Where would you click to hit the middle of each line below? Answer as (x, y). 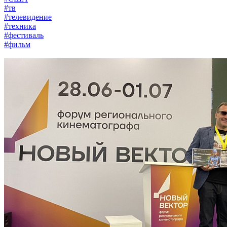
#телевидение (28, 17)
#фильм (17, 44)
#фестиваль (24, 35)
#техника (20, 26)
